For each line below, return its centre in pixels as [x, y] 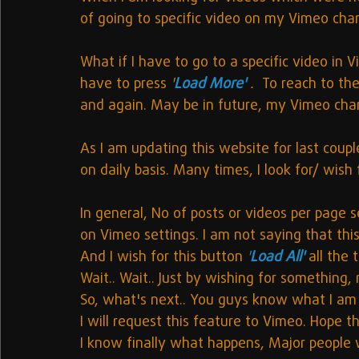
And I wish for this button [163, 258]
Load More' [212, 85]
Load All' [279, 258]
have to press [125, 85]
